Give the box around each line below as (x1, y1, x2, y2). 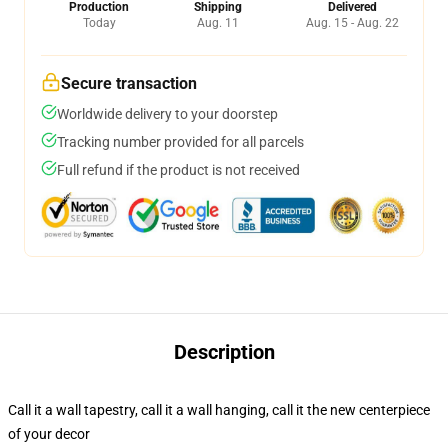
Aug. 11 (196, 16, 239, 30)
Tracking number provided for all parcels (57, 134, 304, 150)
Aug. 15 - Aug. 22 (306, 16, 399, 30)
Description (173, 340, 275, 364)
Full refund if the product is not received (57, 162, 300, 178)
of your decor (8, 426, 90, 442)
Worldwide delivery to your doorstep (57, 106, 278, 122)
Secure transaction (61, 74, 197, 93)
